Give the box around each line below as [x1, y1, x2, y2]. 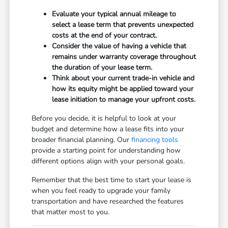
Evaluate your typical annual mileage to [52, 9, 177, 19]
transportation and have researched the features [32, 196, 184, 207]
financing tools [131, 135, 179, 145]
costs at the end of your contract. [52, 31, 157, 41]
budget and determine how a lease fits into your [32, 124, 185, 134]
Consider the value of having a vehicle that [52, 41, 187, 51]
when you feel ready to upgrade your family [32, 186, 171, 196]
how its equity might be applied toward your [52, 84, 194, 94]
